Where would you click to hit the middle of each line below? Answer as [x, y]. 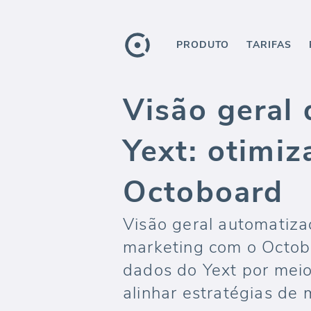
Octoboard [203, 192]
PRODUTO [203, 45]
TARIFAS [269, 45]
